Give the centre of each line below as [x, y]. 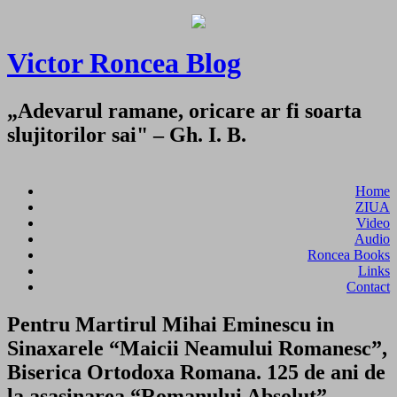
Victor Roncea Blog [124, 63]
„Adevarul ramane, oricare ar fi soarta [184, 110]
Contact [368, 286]
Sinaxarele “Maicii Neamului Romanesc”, [197, 348]
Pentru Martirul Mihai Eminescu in [171, 324]
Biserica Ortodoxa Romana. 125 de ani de [196, 372]
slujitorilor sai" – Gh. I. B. [127, 134]
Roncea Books [349, 254]
